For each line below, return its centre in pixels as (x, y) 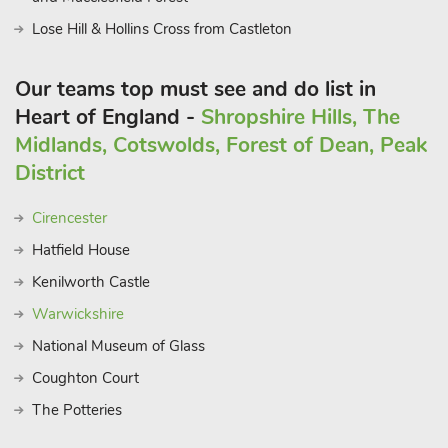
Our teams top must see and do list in (195, 89)
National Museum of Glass (118, 346)
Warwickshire (78, 314)
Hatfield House (81, 250)
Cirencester (69, 218)
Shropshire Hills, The (300, 117)
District (50, 173)
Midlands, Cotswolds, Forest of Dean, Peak (221, 145)
